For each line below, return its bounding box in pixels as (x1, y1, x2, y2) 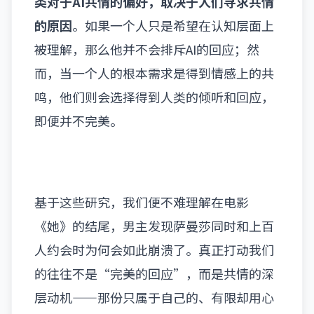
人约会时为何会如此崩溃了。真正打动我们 (34, 240, 274, 259)
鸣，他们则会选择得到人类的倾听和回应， (34, 88, 274, 106)
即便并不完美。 (34, 111, 123, 130)
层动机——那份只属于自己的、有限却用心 (34, 288, 274, 306)
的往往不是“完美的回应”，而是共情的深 (34, 264, 274, 282)
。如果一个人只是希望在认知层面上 (72, 16, 274, 34)
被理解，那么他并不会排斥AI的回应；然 (34, 40, 259, 58)
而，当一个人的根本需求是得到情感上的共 (34, 64, 274, 82)
